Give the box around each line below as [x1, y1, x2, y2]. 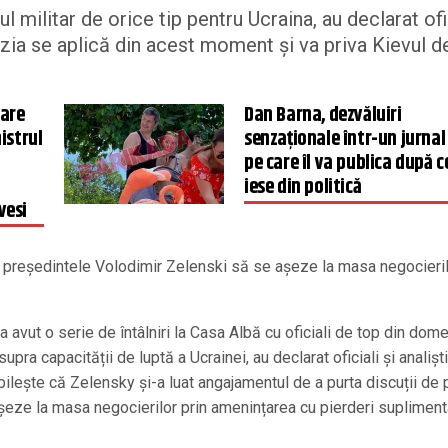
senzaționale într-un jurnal [244, 124, 446, 156]
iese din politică [244, 172, 362, 204]
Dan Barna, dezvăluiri [244, 100, 402, 132]
